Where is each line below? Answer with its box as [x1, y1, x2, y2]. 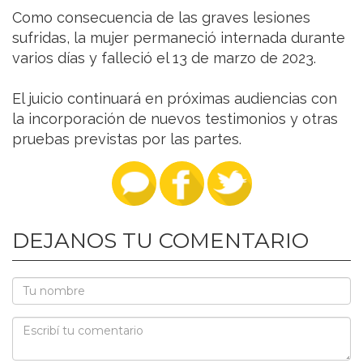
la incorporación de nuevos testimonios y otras [12, 110, 338, 128]
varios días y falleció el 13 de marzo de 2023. [12, 49, 316, 67]
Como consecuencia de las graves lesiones [12, 9, 310, 27]
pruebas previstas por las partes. [12, 130, 241, 148]
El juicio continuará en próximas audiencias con [12, 90, 337, 108]
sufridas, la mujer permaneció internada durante [12, 29, 345, 47]
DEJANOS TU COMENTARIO [12, 228, 309, 254]
